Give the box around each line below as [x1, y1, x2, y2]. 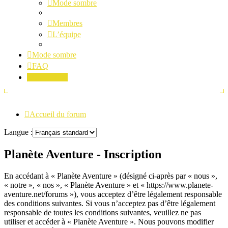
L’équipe [52, 30, 81, 39]
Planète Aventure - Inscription [4, 147, 161, 161]
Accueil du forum [30, 110, 86, 119]
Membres [52, 19, 82, 27]
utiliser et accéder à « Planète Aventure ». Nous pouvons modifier [4, 217, 214, 226]
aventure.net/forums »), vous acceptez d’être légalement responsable [4, 189, 222, 198]
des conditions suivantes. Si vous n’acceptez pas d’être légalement [4, 198, 215, 208]
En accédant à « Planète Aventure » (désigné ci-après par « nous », [4, 171, 217, 180]
